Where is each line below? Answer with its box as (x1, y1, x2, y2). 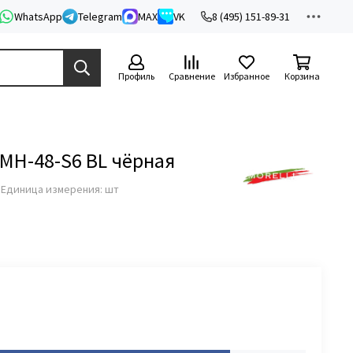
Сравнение (168, 70, 215, 82)
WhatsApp (14, 9, 62, 24)
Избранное (224, 70, 269, 82)
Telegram (78, 9, 122, 24)
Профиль (118, 70, 154, 82)
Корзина (284, 70, 320, 82)
